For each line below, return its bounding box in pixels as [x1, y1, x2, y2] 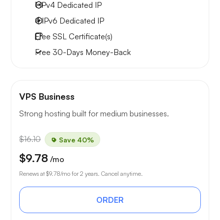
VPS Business [19, 91, 75, 102]
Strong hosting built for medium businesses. [19, 109, 169, 119]
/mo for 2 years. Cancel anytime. [60, 170, 143, 178]
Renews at [19, 170, 46, 178]
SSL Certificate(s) [51, 31, 112, 42]
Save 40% [57, 135, 94, 144]
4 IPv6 [35, 16, 59, 26]
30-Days [51, 47, 85, 57]
